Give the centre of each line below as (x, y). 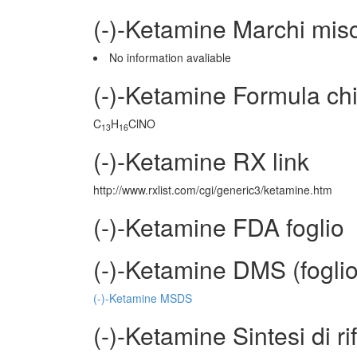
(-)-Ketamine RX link (201, 161)
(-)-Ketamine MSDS (143, 298)
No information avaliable (170, 57)
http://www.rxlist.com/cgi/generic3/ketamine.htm (213, 190)
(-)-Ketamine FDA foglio (219, 227)
